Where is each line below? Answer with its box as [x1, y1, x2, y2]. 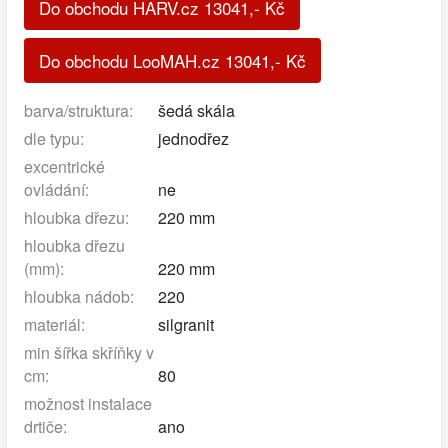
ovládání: [23, 177, 89, 201]
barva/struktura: [23, 98, 133, 122]
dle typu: [23, 126, 84, 150]
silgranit [153, 312, 214, 336]
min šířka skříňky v [23, 340, 154, 364]
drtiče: [23, 414, 67, 438]
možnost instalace [23, 391, 152, 415]
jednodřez [153, 126, 229, 150]
